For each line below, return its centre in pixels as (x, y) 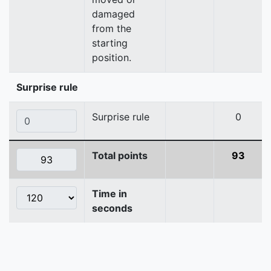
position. (112, 58)
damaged (113, 14)
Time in (109, 194)
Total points (120, 156)
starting (110, 43)
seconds (112, 208)
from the (112, 29)
